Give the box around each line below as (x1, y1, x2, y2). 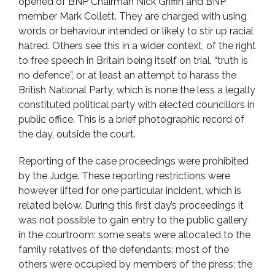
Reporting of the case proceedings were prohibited (18, 155, 249, 167)
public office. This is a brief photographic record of (18, 114, 244, 125)
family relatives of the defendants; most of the (18, 244, 229, 255)
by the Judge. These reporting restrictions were (18, 170, 230, 182)
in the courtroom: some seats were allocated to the (18, 229, 250, 241)
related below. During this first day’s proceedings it (18, 199, 244, 211)
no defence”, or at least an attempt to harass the (18, 69, 236, 81)
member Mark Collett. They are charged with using (18, 10, 247, 22)
